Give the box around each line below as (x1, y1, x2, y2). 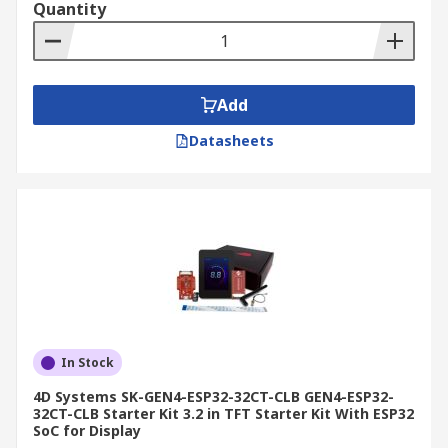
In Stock (61, 354, 114, 371)
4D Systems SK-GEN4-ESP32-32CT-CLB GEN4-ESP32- (33, 387, 394, 406)
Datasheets (188, 131, 274, 150)
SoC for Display (33, 421, 141, 440)
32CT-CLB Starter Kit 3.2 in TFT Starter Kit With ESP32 (33, 404, 414, 423)
